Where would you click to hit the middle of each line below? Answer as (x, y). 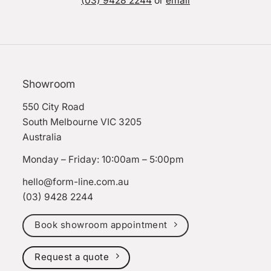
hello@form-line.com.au (76, 182)
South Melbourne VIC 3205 (82, 122)
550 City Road (54, 107)
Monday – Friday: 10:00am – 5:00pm (103, 160)
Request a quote (72, 256)
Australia (42, 137)
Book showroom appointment (101, 225)
